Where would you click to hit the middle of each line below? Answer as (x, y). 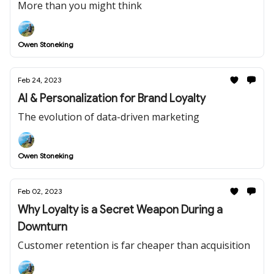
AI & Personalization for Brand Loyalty (112, 98)
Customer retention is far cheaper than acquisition (134, 245)
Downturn (43, 227)
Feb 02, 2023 (40, 191)
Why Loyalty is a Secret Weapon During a (120, 210)
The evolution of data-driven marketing (109, 117)
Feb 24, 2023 (39, 80)
